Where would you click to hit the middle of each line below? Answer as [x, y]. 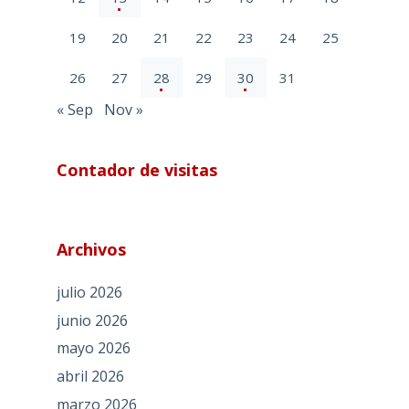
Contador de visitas [136, 169]
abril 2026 [90, 377]
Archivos [91, 249]
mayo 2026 [93, 348]
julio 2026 [89, 292]
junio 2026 [92, 320]
